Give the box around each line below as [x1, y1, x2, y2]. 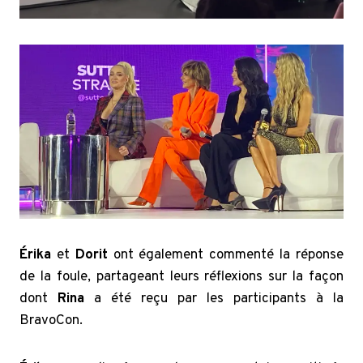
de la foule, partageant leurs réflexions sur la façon [19, 268, 344, 287]
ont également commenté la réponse [107, 246, 344, 265]
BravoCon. [19, 312, 83, 331]
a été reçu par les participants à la [84, 290, 344, 309]
